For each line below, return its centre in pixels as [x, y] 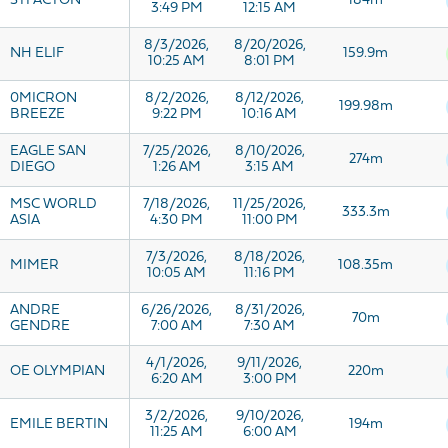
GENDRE [40, 326]
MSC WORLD [53, 204]
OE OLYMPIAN [57, 371]
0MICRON [43, 98]
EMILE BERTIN [59, 424]
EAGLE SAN [48, 151]
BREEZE [37, 114]
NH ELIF [37, 53]
